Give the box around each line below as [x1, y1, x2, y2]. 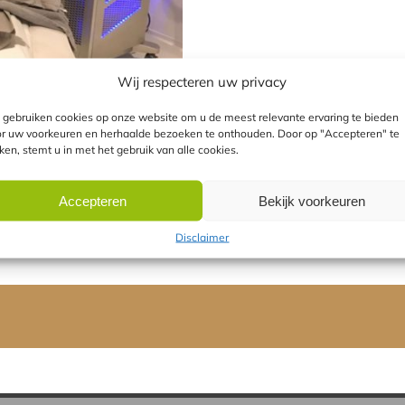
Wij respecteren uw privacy [118, 72, 287, 90]
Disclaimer [175, 230, 230, 244]
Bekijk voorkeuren [259, 193, 366, 208]
